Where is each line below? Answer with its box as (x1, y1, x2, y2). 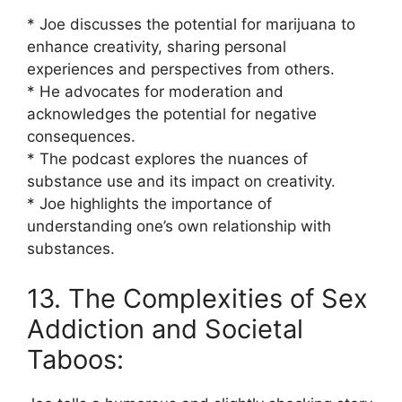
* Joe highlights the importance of (27, 195, 272, 213)
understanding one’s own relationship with (27, 217, 331, 235)
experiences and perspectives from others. (27, 60, 335, 78)
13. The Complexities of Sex (27, 282, 368, 314)
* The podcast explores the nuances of (27, 150, 308, 168)
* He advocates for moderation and (27, 83, 284, 100)
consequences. (27, 127, 135, 145)
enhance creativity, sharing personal (27, 38, 286, 56)
